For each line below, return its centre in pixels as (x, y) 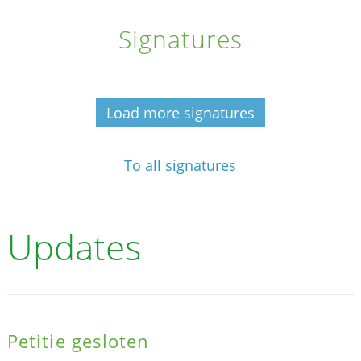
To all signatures (180, 165)
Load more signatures (180, 112)
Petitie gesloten (78, 340)
